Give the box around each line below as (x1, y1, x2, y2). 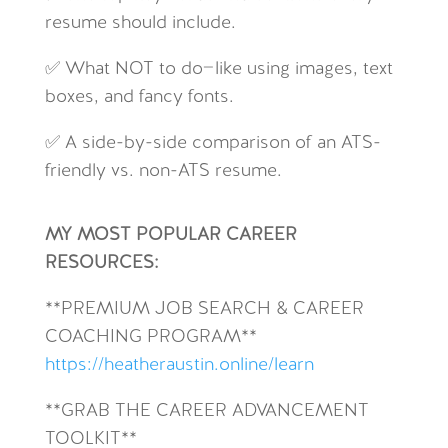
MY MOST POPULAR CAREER (44, 226, 297, 245)
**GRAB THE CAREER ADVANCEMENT (44, 402, 369, 421)
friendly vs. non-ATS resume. (44, 162, 282, 181)
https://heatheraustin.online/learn (44, 356, 314, 375)
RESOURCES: (44, 254, 159, 273)
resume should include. (44, 14, 236, 33)
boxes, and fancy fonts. (44, 88, 234, 107)
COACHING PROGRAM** (44, 328, 257, 347)
